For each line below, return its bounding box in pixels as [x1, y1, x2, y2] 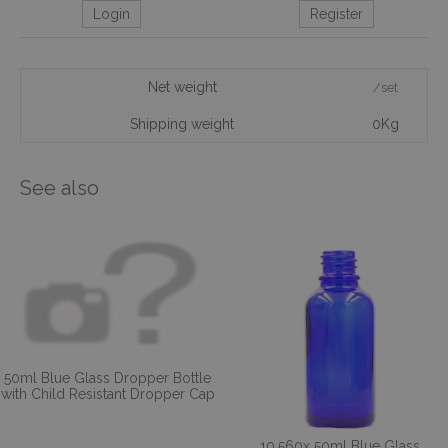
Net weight [147, 79, 217, 95]
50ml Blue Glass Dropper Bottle [4, 370, 212, 387]
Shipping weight [130, 116, 234, 132]
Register [309, 6, 363, 22]
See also [20, 176, 99, 200]
